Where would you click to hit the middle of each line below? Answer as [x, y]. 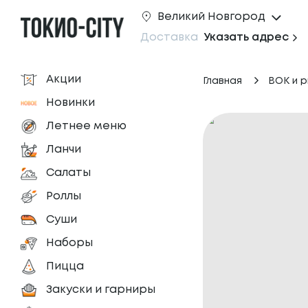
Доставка [169, 37]
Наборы [69, 243]
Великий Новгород [211, 16]
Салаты [68, 173]
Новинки [70, 103]
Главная [222, 81]
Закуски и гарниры [101, 290]
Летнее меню [86, 126]
